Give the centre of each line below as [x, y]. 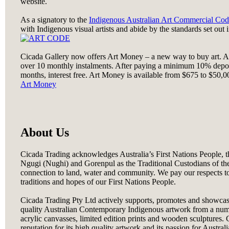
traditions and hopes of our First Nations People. [98, 181]
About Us [45, 132]
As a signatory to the [55, 19]
